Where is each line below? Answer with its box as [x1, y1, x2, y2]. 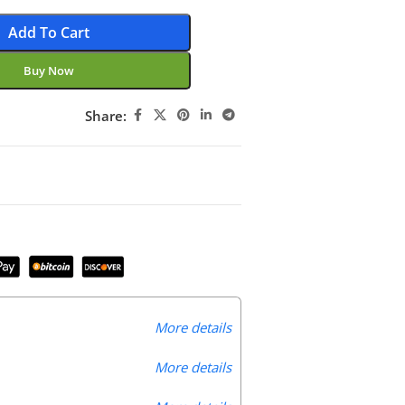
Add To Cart [7, 22, 89, 42]
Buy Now [23, 62, 74, 80]
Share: [85, 106, 127, 125]
